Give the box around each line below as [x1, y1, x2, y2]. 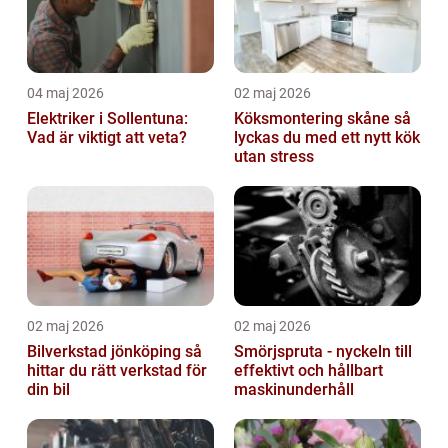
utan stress [234, 147, 314, 167]
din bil [27, 380, 70, 400]
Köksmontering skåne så [234, 109, 394, 129]
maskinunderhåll [234, 380, 354, 400]
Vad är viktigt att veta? [27, 128, 187, 148]
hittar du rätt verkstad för [27, 361, 207, 381]
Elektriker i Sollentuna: [27, 109, 188, 129]
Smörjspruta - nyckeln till [234, 342, 412, 362]
